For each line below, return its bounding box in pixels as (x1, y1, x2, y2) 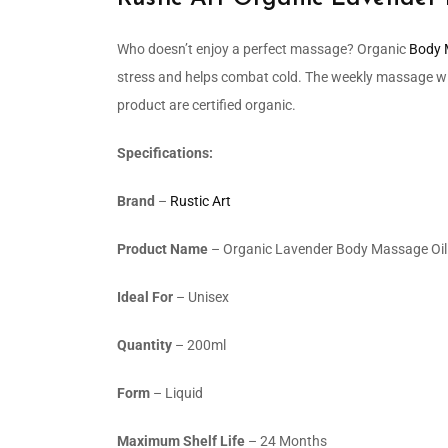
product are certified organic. (117, 96, 296, 113)
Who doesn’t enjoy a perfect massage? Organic (117, 40, 409, 57)
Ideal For (117, 288, 176, 305)
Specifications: (117, 144, 213, 161)
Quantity (117, 336, 172, 353)
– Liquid (150, 384, 203, 401)
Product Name (117, 240, 208, 257)
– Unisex (176, 288, 229, 305)
